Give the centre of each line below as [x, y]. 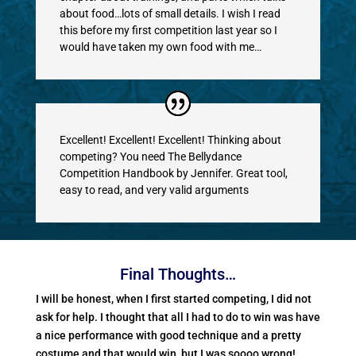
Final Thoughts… [178, 275]
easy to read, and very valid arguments [154, 190]
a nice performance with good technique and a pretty [168, 336]
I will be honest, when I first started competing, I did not [173, 299]
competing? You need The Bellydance [150, 157]
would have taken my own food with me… [160, 47]
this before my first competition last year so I [168, 31]
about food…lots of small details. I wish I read [170, 14]
